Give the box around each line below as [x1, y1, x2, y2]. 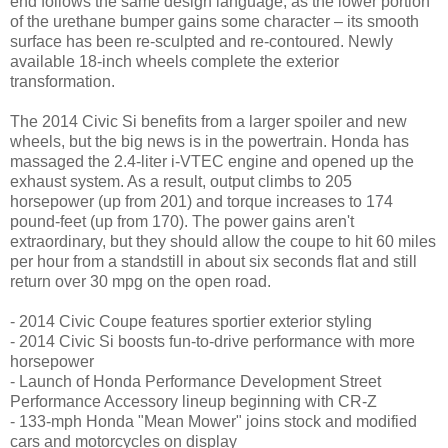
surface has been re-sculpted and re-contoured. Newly [10, 32, 393, 50]
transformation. [10, 72, 115, 90]
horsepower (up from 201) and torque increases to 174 [10, 192, 393, 210]
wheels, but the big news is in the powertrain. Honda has [10, 132, 409, 150]
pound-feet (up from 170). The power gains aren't [10, 212, 354, 230]
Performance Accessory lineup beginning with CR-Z [10, 392, 377, 410]
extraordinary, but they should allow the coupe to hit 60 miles [10, 232, 436, 250]
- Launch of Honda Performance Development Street [10, 372, 381, 390]
